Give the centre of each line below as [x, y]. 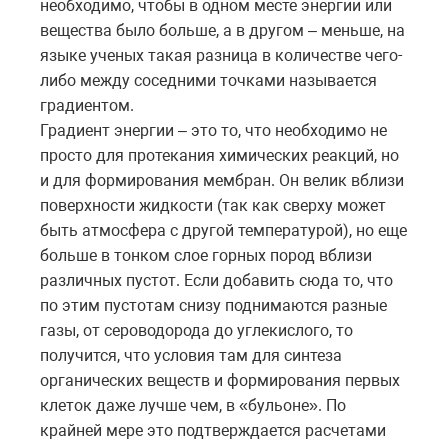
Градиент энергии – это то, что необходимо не [213, 130]
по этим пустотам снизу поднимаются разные [213, 305]
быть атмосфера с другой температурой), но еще [223, 230]
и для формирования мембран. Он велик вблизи [222, 180]
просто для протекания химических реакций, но [219, 155]
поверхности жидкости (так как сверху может [213, 205]
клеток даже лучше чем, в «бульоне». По [193, 405]
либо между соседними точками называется [208, 80]
